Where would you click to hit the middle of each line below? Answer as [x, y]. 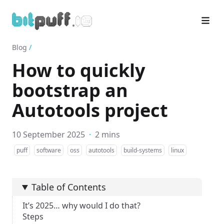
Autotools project [90, 110]
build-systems [143, 150]
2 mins [107, 135]
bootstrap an [70, 90]
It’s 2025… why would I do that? [81, 206]
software [49, 150]
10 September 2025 [48, 135]
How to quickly [78, 70]
